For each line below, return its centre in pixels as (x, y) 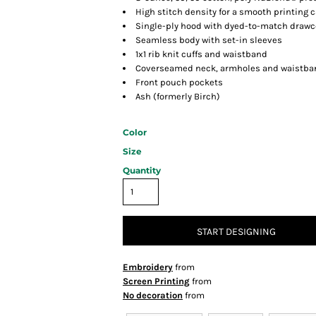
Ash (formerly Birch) (178, 97)
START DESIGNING (236, 231)
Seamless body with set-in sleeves (209, 40)
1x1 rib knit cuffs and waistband (201, 54)
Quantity (142, 171)
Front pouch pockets (179, 83)
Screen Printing (156, 281)
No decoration (153, 296)
